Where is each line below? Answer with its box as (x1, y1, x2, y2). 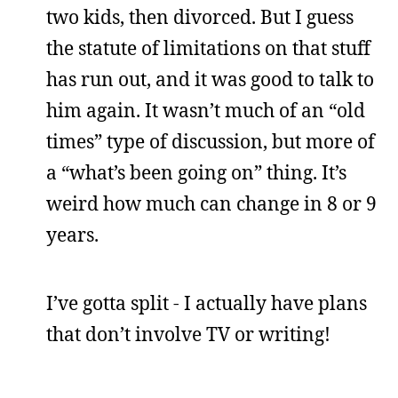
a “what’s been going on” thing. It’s (46, 160, 346, 185)
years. (46, 222, 99, 247)
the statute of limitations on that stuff (46, 36, 370, 60)
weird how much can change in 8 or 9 (46, 191, 377, 216)
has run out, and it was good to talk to (46, 67, 374, 92)
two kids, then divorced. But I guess (46, 4, 354, 29)
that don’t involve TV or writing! (46, 322, 330, 346)
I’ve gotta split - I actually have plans (46, 291, 367, 315)
